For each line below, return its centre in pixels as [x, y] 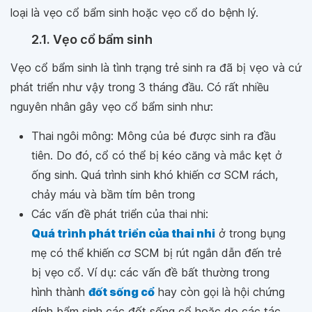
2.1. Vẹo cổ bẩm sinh [92, 39]
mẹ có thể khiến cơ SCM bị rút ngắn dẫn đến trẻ [156, 253]
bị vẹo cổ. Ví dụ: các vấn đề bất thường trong [150, 272]
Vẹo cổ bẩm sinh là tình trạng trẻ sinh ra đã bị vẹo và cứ [156, 68]
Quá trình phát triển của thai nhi [123, 233]
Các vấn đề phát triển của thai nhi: [120, 214]
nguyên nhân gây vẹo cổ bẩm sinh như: [112, 107]
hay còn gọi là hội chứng [220, 292]
